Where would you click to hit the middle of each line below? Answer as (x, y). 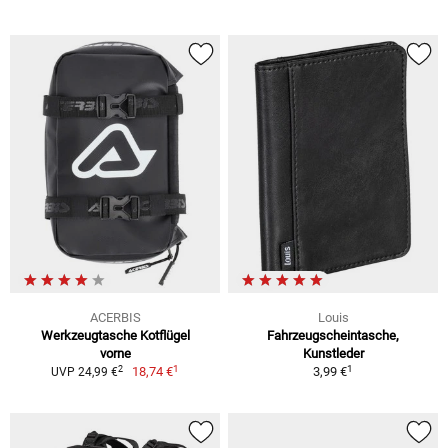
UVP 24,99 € (84, 372)
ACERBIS (115, 318)
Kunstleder (333, 354)
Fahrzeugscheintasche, (333, 336)
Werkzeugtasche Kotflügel (115, 336)
